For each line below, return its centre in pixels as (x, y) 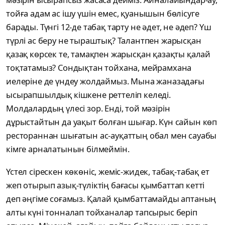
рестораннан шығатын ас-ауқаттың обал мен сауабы (111, 136)
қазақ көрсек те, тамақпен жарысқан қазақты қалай (108, 54)
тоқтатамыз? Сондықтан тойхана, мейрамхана (99, 68)
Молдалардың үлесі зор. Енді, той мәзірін (88, 108)
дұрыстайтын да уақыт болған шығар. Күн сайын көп (112, 122)
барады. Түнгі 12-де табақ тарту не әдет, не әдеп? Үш (109, 27)
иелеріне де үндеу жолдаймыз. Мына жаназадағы (105, 81)
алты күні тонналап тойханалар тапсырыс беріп (102, 212)
